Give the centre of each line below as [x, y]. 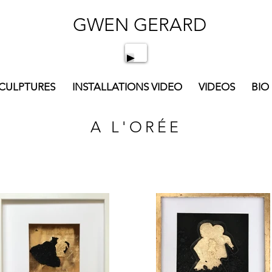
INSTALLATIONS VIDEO [127, 87]
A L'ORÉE [136, 127]
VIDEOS [216, 87]
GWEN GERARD [140, 25]
